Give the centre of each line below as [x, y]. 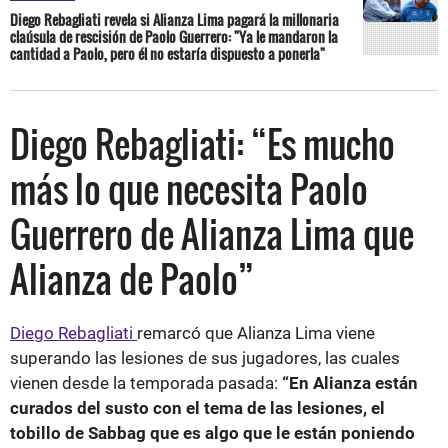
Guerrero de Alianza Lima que [212, 233]
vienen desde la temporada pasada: [146, 382]
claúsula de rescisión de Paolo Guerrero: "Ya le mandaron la [174, 36]
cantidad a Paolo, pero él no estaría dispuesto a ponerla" [167, 53]
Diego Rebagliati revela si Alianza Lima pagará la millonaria [174, 19]
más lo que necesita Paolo [189, 188]
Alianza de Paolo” [132, 278]
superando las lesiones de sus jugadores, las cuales [205, 357]
